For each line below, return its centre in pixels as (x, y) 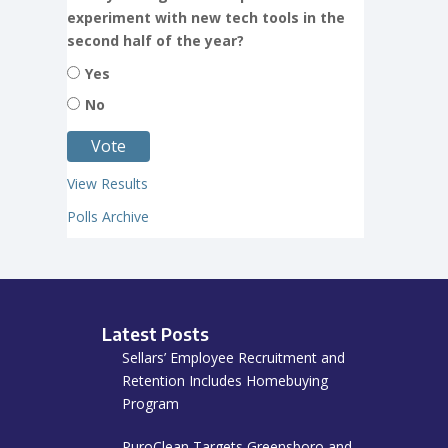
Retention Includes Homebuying (225, 381)
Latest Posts (155, 334)
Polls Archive (108, 217)
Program (150, 404)
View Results (107, 184)
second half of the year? (155, 41)
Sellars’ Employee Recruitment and (233, 358)
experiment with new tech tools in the (206, 18)
